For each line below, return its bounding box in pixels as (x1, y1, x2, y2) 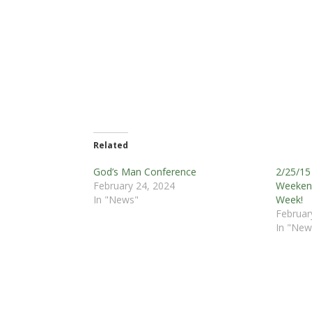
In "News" (93, 192, 139, 206)
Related (93, 139, 129, 151)
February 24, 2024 (93, 178, 175, 192)
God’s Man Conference (93, 164, 197, 178)
